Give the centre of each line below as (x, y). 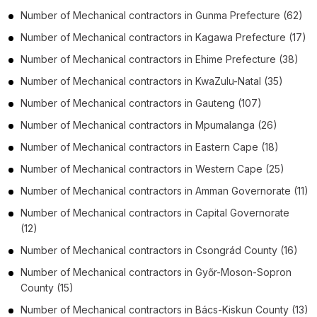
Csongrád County (236, 250)
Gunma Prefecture (238, 15)
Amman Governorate (243, 190)
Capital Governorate (242, 212)
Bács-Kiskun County (242, 309)
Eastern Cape (227, 146)
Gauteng (215, 103)
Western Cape (229, 168)
